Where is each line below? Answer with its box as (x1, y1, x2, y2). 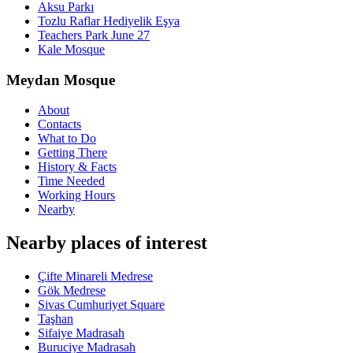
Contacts (38, 117, 81, 132)
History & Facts (38, 160, 117, 174)
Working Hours (38, 188, 115, 203)
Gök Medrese (38, 284, 106, 298)
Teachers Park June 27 (38, 28, 150, 42)
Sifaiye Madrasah (38, 326, 124, 340)
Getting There (38, 146, 107, 160)
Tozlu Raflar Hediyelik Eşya (38, 13, 180, 28)
